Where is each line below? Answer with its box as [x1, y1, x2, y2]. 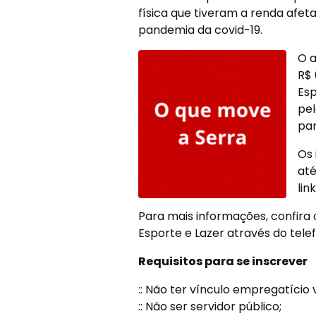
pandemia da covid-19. [138, 22, 262, 38]
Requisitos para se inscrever [138, 253, 308, 269]
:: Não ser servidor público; [138, 298, 281, 315]
